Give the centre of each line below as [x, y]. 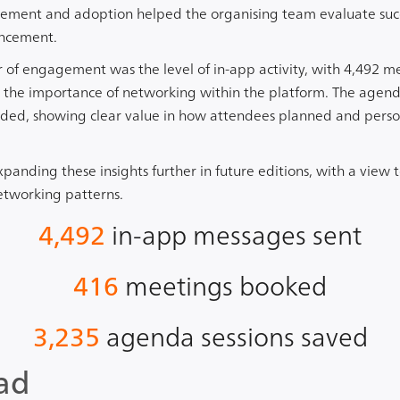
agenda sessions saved [233, 336]
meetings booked [223, 285]
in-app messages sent [233, 234]
